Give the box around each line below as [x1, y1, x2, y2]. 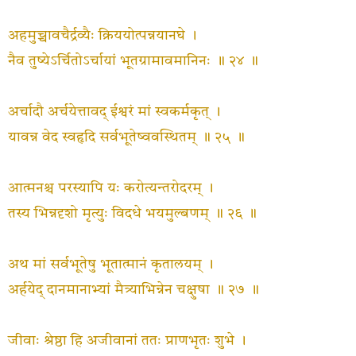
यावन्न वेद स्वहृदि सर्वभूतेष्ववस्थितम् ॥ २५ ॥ [8, 130, 245, 145]
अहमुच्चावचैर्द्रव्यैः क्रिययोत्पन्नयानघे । [8, 29, 197, 43]
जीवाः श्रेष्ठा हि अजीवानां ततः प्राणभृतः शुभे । [8, 334, 246, 348]
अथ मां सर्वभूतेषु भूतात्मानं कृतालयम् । [8, 257, 214, 272]
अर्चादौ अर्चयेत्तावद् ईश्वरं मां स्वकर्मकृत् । [8, 105, 221, 119]
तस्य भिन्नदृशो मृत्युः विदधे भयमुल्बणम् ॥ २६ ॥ [8, 207, 257, 221]
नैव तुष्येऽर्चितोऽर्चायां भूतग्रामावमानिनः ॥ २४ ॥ [8, 54, 258, 68]
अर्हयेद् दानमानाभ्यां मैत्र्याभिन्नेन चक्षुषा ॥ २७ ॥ [8, 283, 259, 297]
